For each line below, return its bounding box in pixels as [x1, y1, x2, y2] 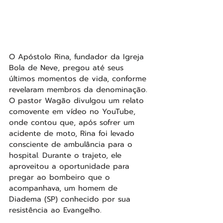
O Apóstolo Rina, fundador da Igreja [9, 51, 147, 62]
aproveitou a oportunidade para [9, 160, 132, 172]
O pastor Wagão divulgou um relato [9, 95, 147, 106]
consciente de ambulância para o [9, 138, 135, 150]
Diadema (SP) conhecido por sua [9, 193, 133, 205]
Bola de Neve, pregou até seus [9, 62, 126, 73]
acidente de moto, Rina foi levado [9, 127, 137, 139]
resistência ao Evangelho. [9, 204, 102, 216]
